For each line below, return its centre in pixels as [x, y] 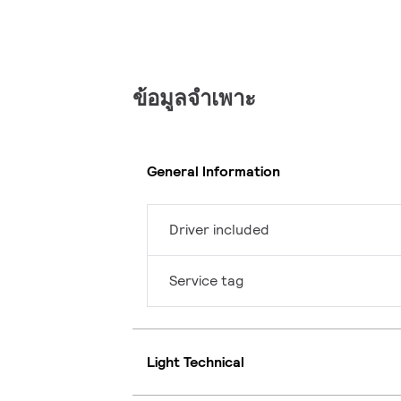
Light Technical [196, 362]
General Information [213, 171]
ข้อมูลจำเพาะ [194, 98]
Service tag [206, 281]
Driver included [219, 230]
